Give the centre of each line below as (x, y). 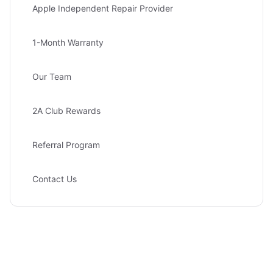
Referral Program (66, 145)
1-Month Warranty (68, 42)
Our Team (52, 76)
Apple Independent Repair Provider (103, 8)
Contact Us (55, 179)
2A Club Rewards (66, 111)
